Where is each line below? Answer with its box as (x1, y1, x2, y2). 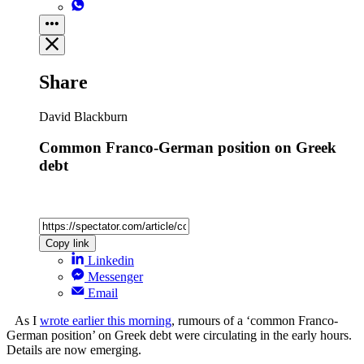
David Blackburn (39, 109, 128, 123)
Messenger (88, 270, 143, 284)
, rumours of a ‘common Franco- (171, 314, 338, 328)
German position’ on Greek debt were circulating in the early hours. (6, 328, 352, 343)
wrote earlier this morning (40, 314, 171, 328)
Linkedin (88, 253, 134, 268)
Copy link (45, 237, 89, 250)
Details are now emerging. (6, 343, 141, 357)
